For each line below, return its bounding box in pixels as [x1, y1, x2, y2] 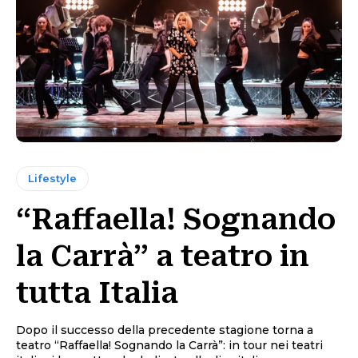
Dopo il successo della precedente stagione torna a [16, 323, 313, 338]
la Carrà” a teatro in [16, 240, 309, 274]
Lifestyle [28, 172, 77, 185]
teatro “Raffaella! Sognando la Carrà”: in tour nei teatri [16, 338, 323, 353]
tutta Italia [16, 276, 178, 311]
